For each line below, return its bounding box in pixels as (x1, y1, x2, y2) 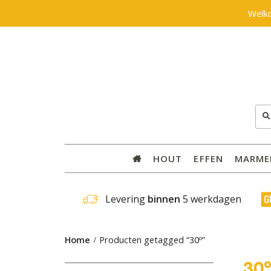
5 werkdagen (182, 192, 241, 206)
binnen (147, 192, 180, 206)
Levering (105, 192, 148, 206)
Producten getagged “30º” (99, 233, 206, 246)
